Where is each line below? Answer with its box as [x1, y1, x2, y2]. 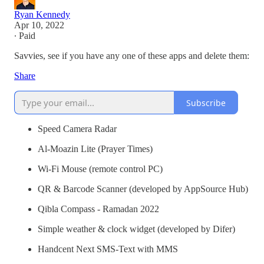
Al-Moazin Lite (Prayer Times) [38, 144, 153, 154]
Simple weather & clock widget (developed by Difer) [38, 224, 235, 235]
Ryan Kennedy [14, 9, 70, 20]
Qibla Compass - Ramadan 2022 [38, 204, 159, 214]
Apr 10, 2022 [14, 20, 64, 31]
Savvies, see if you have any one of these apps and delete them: [14, 51, 249, 61]
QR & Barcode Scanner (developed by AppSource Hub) [38, 184, 248, 194]
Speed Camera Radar [38, 124, 117, 134]
